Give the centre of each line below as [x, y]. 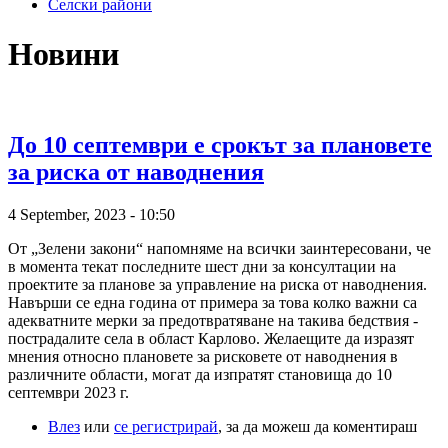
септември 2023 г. [68, 393]
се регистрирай [166, 427]
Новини [63, 53]
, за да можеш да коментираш [317, 427]
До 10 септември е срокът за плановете [220, 145]
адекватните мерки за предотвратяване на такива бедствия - [213, 321]
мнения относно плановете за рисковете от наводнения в [203, 357]
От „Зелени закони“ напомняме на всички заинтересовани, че [219, 249]
